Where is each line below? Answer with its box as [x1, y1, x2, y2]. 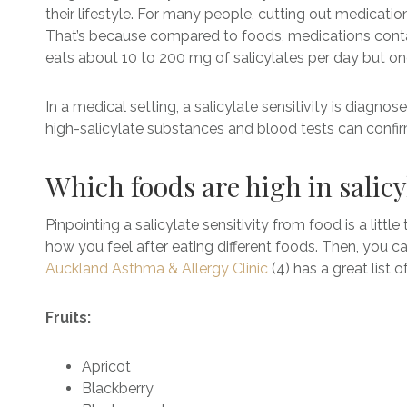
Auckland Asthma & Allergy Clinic [45, 260, 268, 277]
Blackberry [82, 380, 154, 397]
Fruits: [45, 309, 91, 326]
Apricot [82, 358, 131, 375]
